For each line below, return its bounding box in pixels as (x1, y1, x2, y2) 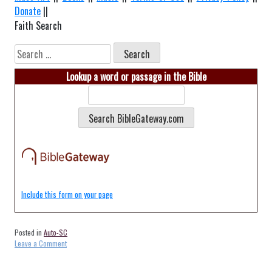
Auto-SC (44, 226, 67, 237)
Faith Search (15, 18, 62, 33)
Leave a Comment (15, 237, 67, 248)
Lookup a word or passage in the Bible (66, 69, 206, 84)
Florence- (66, 259, 94, 270)
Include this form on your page (21, 188, 113, 200)
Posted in (15, 226, 44, 237)
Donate (15, 3, 41, 18)
